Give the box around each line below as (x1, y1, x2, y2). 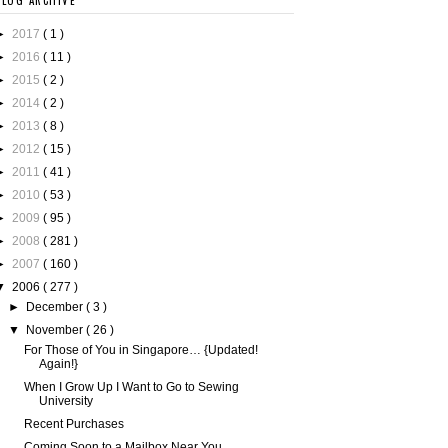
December (26, 300, 87, 315)
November (26, 323, 87, 338)
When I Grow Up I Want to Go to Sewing (23, 380, 239, 395)
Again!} (38, 357, 78, 372)
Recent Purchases (23, 417, 124, 432)
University (38, 394, 93, 409)
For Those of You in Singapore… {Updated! (23, 343, 258, 358)
